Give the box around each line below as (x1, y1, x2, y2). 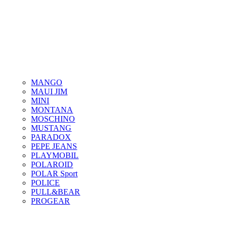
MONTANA (31, 105, 73, 114)
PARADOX (31, 133, 71, 141)
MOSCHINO (31, 115, 75, 123)
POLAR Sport (31, 169, 78, 178)
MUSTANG (31, 124, 72, 132)
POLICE (31, 178, 60, 187)
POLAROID (31, 160, 73, 169)
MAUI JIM (31, 87, 68, 96)
